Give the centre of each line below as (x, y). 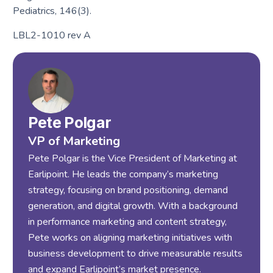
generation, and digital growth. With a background (133, 206)
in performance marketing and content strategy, (127, 222)
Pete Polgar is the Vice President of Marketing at (132, 159)
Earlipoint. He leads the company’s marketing (123, 175)
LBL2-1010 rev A (51, 36)
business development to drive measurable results (135, 254)
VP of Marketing (74, 141)
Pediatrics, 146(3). (52, 11)
